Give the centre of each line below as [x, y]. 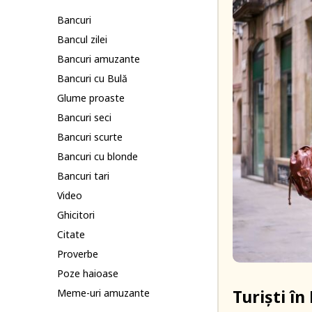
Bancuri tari [83, 176]
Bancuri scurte [90, 137]
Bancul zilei [82, 39]
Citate [71, 234]
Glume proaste [91, 98]
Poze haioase [88, 273]
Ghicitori [76, 215]
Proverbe [78, 254]
